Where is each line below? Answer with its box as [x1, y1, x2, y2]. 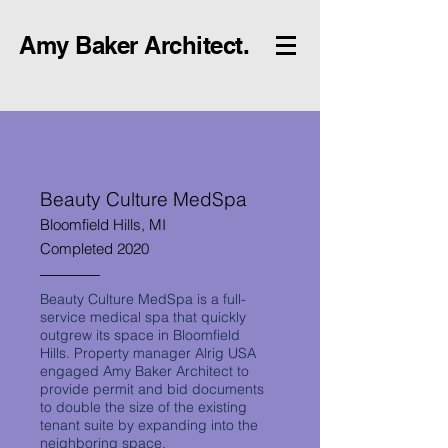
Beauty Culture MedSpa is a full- [40, 290, 246, 308]
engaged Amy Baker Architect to [40, 362, 249, 380]
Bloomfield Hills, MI [40, 215, 166, 234]
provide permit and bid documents [40, 380, 264, 398]
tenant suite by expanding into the [40, 416, 258, 434]
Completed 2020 [40, 239, 149, 258]
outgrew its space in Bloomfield [40, 326, 240, 344]
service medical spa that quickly [40, 308, 246, 326]
